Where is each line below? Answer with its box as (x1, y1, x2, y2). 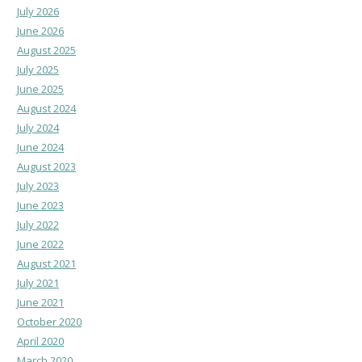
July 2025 (17, 61, 59, 77)
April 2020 (17, 333, 64, 348)
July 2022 (17, 217, 59, 232)
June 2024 (17, 139, 64, 154)
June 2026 (17, 23, 64, 38)
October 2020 (17, 314, 82, 329)
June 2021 (17, 294, 64, 309)
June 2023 (17, 197, 64, 213)
